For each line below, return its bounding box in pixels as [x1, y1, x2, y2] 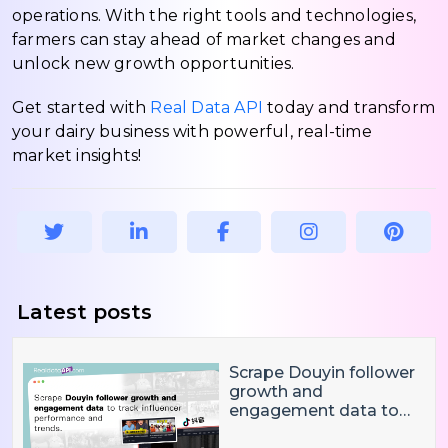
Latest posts [17, 299, 152, 324]
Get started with [12, 97, 151, 117]
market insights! [12, 145, 142, 165]
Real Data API [150, 97, 264, 117]
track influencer [229, 419, 353, 439]
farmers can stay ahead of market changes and [12, 29, 396, 49]
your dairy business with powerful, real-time [12, 121, 372, 141]
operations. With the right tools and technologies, [12, 5, 417, 25]
